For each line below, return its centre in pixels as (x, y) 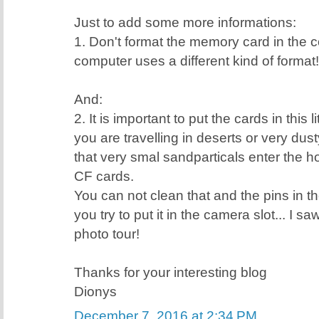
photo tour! (107, 233)
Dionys (95, 291)
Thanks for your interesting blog (171, 272)
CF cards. (104, 176)
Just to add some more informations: (185, 22)
